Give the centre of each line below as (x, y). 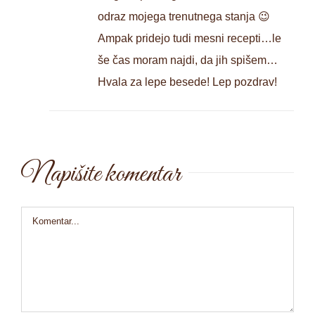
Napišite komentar (101, 174)
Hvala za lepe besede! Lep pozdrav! (187, 82)
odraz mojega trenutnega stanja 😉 (184, 16)
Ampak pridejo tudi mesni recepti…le (189, 38)
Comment (45, 217)
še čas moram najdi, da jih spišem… (188, 60)
